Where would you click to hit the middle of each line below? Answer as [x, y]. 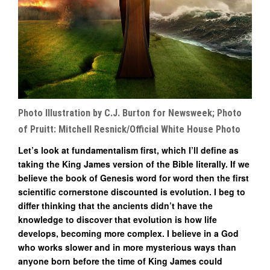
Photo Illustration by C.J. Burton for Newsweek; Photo [130, 113]
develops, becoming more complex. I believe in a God [128, 233]
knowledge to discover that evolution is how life [118, 219]
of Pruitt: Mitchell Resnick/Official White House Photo [129, 129]
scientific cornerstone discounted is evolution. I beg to [132, 191]
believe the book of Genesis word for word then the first [133, 177]
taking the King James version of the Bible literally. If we [134, 164]
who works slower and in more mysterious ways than [127, 247]
